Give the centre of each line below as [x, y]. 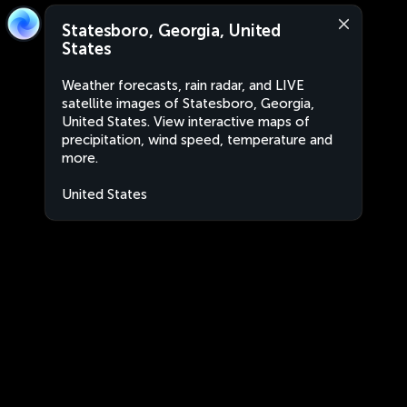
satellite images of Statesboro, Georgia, [188, 104]
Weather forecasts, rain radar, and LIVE [183, 85]
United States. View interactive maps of [186, 122]
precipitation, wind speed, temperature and [197, 140]
